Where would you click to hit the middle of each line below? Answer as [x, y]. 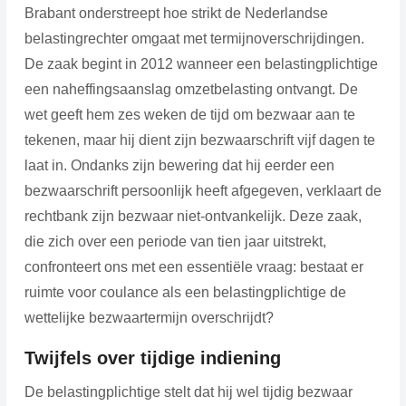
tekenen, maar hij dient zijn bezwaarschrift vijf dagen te [199, 140]
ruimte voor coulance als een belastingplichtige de [185, 292]
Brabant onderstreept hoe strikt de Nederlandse [176, 13]
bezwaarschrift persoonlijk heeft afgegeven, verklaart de [203, 190]
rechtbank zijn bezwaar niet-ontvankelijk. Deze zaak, [193, 216]
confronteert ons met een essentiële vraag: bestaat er [193, 266]
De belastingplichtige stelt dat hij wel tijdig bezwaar [188, 391]
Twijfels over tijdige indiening [152, 358]
